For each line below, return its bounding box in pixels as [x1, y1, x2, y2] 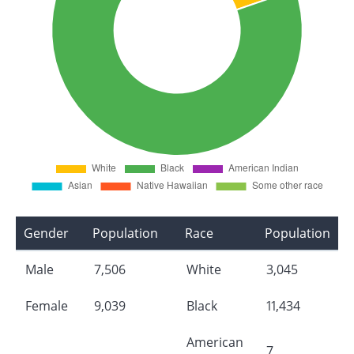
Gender [24, 224, 69, 243]
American [186, 333, 243, 352]
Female [25, 297, 68, 315]
